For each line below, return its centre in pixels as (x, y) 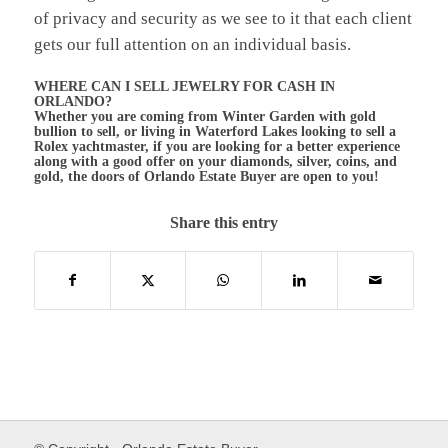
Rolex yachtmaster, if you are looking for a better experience (216, 146)
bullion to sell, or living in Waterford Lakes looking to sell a (214, 131)
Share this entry (223, 222)
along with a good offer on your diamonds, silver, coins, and (215, 161)
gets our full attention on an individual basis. (192, 44)
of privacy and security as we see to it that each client (222, 18)
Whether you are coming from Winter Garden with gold (204, 116)
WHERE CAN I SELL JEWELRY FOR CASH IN (184, 86)
